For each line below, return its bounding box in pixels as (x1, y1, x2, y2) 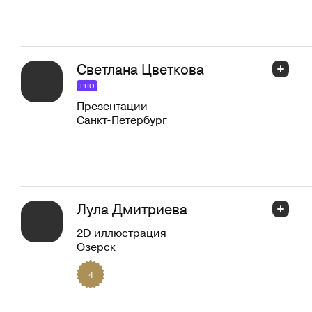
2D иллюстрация (77, 224, 166, 240)
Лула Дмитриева (77, 198, 187, 219)
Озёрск (77, 238, 116, 254)
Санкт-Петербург (77, 111, 167, 127)
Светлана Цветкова (77, 58, 204, 79)
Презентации (77, 97, 148, 114)
